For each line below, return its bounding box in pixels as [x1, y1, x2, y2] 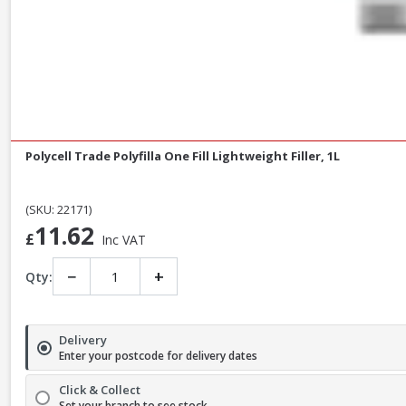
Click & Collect [59, 382, 140, 399]
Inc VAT [101, 231, 146, 249]
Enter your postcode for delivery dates [59, 348, 257, 364]
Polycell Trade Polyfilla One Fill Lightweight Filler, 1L [25, 148, 340, 165]
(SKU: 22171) [25, 201, 92, 218]
